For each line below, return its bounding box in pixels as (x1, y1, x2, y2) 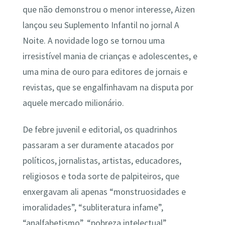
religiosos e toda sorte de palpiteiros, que (22, 170, 179, 182)
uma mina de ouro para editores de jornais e (22, 66, 187, 77)
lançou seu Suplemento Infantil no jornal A (22, 19, 179, 31)
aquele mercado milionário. (22, 97, 124, 108)
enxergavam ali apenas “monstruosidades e (22, 186, 186, 197)
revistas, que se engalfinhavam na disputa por (22, 81, 193, 93)
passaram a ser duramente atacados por (22, 139, 174, 151)
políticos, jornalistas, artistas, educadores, (22, 155, 181, 166)
